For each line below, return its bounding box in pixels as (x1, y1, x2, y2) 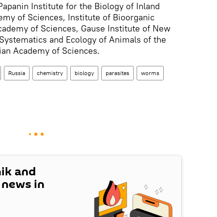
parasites (106, 69, 129, 77)
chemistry (37, 69, 63, 77)
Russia (8, 69, 25, 77)
